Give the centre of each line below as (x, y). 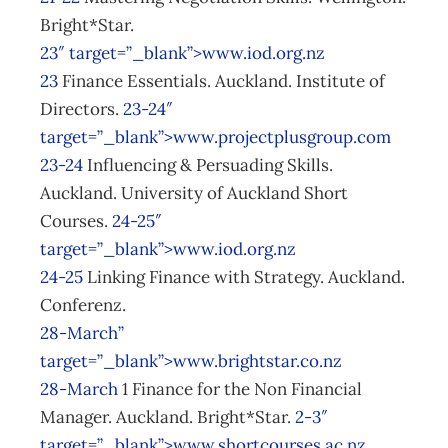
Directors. (81, 109)
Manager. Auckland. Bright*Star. (167, 417)
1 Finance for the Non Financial (240, 389)
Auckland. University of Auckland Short (194, 193)
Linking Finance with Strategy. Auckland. (244, 277)
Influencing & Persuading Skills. (208, 165)
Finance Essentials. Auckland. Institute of (221, 81)
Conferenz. (83, 305)
